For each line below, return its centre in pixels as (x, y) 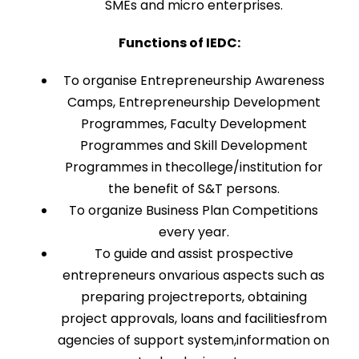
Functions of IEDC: (179, 43)
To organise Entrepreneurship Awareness (194, 81)
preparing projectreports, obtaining (194, 297)
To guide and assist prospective (194, 254)
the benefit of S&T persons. (194, 189)
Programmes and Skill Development (194, 145)
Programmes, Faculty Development (194, 124)
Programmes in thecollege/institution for (194, 167)
